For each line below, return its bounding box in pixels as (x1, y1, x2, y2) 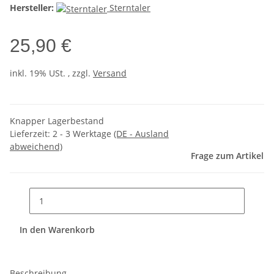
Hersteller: (10, 2, 54, 14)
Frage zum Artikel (191, 150, 264, 161)
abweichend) (10, 141, 62, 152)
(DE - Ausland (114, 128, 169, 139)
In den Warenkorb (20, 223, 97, 235)
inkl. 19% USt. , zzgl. (10, 67, 93, 79)
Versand (93, 67, 127, 79)
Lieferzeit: (10, 128, 53, 139)
